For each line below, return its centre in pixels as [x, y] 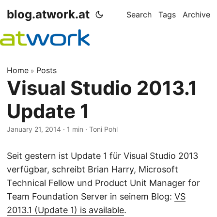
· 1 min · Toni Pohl [89, 129]
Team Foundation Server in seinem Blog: [91, 196]
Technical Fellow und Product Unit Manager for [103, 183]
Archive [196, 15]
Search [139, 15]
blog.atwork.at [48, 14]
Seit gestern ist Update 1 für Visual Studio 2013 [102, 156]
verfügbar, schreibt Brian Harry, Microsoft [93, 169]
